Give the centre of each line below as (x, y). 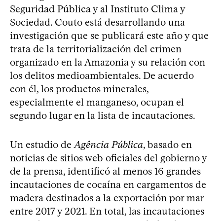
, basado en (167, 145)
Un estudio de (42, 145)
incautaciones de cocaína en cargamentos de (108, 185)
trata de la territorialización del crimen (96, 49)
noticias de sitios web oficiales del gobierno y (108, 158)
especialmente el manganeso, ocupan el (97, 102)
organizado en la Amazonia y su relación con (108, 62)
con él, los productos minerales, (79, 89)
